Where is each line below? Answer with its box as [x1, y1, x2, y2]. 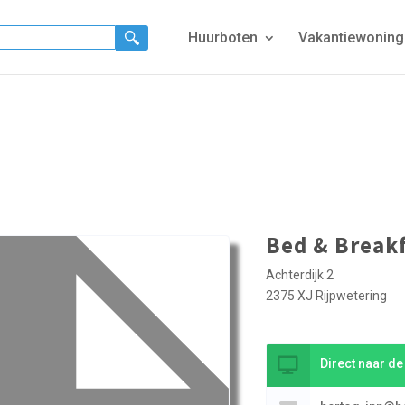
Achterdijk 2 [265, 268, 334, 282]
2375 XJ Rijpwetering [265, 288, 387, 303]
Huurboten [188, 29, 258, 46]
